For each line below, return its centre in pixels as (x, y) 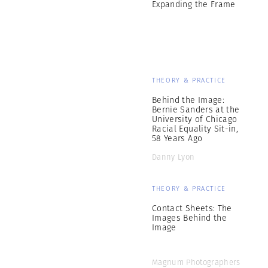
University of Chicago (195, 119)
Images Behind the (189, 218)
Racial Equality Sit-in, (195, 129)
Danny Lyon (173, 157)
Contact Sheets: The (192, 208)
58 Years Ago (177, 138)
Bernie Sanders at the (196, 109)
